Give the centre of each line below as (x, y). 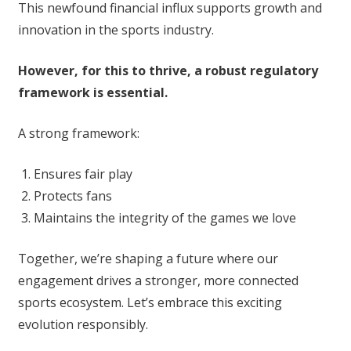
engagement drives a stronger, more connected (158, 281)
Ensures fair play (83, 174)
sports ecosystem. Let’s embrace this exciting (150, 303)
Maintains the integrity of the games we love (165, 218)
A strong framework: (78, 134)
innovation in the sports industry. (116, 30)
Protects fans (72, 196)
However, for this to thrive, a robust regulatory (168, 71)
